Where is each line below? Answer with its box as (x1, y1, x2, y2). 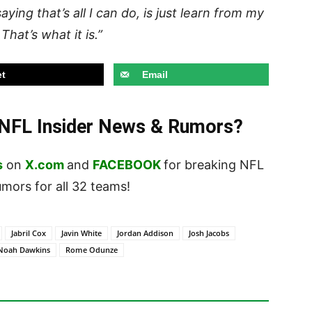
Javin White (61, 228, 102, 239)
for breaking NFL (164, 157, 264, 173)
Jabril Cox (11, 228, 46, 239)
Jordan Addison (117, 228, 173, 239)
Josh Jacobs (189, 228, 229, 239)
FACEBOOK (93, 157, 161, 173)
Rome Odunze (65, 244, 118, 256)
